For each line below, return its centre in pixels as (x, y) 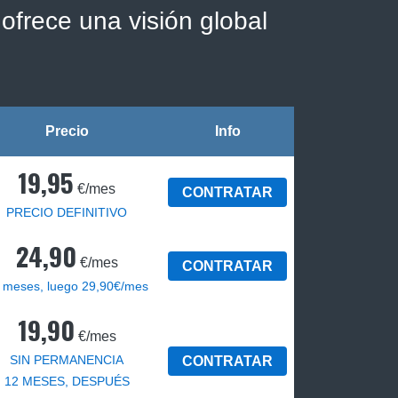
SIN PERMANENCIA (67, 360)
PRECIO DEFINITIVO (67, 213)
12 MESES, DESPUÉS (67, 382)
